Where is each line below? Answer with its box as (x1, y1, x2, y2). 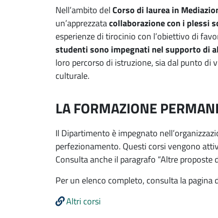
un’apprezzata (55, 16, 109, 30)
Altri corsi (66, 194, 101, 208)
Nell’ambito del (55, 3, 112, 17)
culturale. (55, 69, 90, 82)
